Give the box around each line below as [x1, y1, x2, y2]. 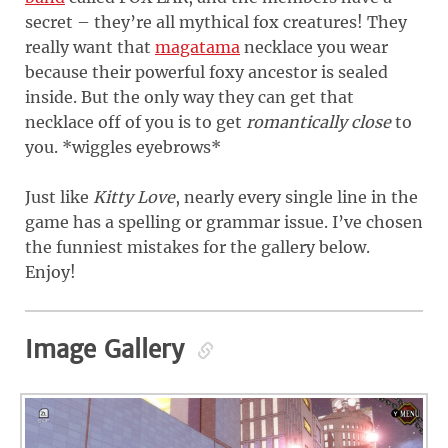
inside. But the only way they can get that [25, 86, 354, 107]
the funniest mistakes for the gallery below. [25, 236, 370, 257]
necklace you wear [240, 36, 388, 57]
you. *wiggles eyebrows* [25, 136, 221, 157]
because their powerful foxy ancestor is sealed [25, 61, 388, 82]
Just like [25, 186, 93, 207]
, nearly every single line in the [175, 186, 418, 207]
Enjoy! [25, 261, 76, 282]
